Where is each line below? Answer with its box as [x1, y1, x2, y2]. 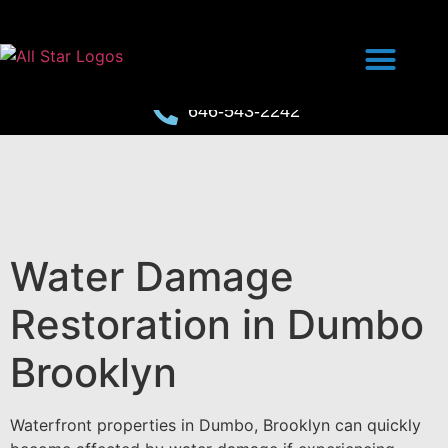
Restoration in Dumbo [10, 300, 424, 349]
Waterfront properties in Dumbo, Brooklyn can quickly [10, 415, 421, 435]
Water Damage [10, 252, 294, 301]
